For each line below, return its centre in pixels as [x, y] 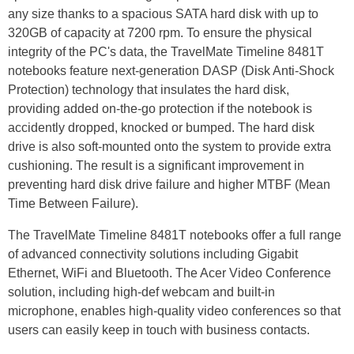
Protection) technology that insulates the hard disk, [149, 90]
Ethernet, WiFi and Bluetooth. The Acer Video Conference [169, 273]
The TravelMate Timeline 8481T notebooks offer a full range [175, 235]
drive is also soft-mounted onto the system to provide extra [169, 147]
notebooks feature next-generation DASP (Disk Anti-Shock [171, 71]
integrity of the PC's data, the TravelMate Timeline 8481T [166, 52]
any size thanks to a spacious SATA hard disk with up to [163, 14]
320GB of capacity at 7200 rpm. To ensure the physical [160, 33]
